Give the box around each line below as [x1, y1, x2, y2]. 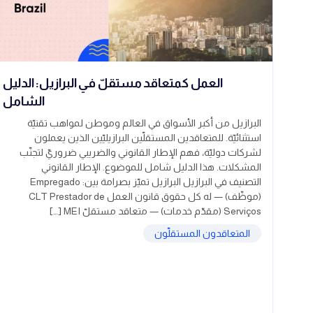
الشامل [3, 94, 45, 109]
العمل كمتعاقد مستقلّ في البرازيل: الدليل [3, 76, 224, 91]
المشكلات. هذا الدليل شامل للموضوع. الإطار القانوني [41, 161, 261, 173]
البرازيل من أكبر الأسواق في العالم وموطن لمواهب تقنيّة [27, 117, 261, 129]
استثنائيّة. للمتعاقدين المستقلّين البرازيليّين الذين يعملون [34, 132, 261, 144]
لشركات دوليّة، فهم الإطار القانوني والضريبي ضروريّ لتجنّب [20, 147, 261, 159]
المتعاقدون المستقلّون [154, 228, 250, 240]
